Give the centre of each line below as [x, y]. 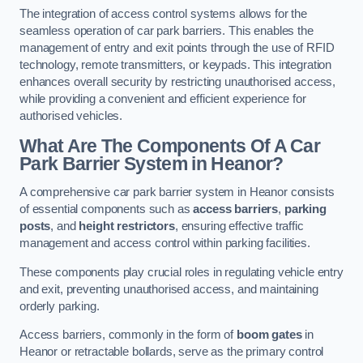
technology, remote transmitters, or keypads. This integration [176, 65]
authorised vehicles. [71, 116]
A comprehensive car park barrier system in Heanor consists [177, 192]
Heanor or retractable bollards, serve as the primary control [172, 352]
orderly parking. [60, 306]
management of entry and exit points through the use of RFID [177, 48]
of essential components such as [107, 209]
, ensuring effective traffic [239, 226]
